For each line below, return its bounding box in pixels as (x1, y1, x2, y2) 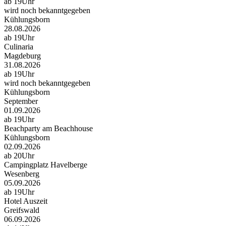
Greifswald (4, 206, 39, 215)
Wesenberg (4, 169, 39, 179)
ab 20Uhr (4, 151, 34, 160)
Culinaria (4, 42, 33, 51)
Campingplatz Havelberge (4, 160, 87, 169)
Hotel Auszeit (4, 197, 47, 206)
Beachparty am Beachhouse (4, 124, 93, 133)
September (4, 97, 38, 106)
